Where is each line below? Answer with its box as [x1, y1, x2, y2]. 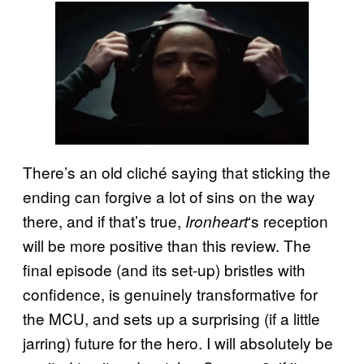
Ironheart [185, 210, 248, 232]
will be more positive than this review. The [23, 233, 311, 256]
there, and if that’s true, [23, 209, 185, 232]
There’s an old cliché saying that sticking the [23, 160, 331, 183]
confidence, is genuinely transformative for [23, 282, 318, 305]
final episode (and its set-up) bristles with [23, 258, 305, 280]
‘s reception [248, 209, 328, 232]
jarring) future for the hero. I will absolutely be [23, 331, 333, 353]
